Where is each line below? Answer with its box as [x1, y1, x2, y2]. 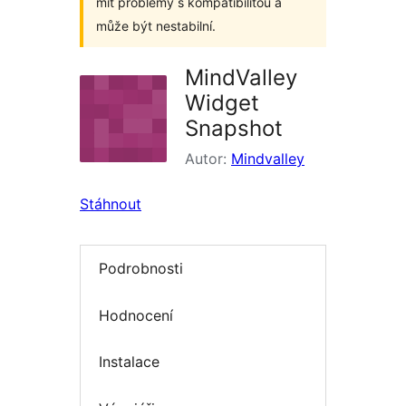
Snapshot [185, 115, 283, 141]
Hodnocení [99, 305, 173, 324]
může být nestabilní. [96, 18, 216, 34]
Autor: [185, 150, 231, 168]
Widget [185, 90, 259, 116]
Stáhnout [80, 195, 141, 213]
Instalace [99, 353, 159, 372]
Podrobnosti [99, 259, 183, 278]
